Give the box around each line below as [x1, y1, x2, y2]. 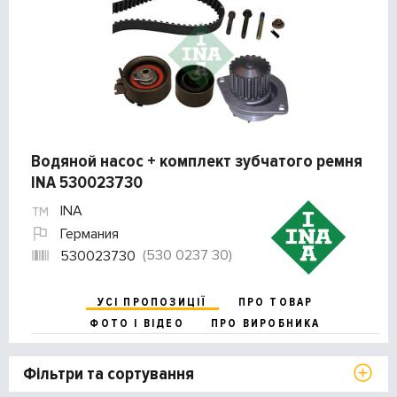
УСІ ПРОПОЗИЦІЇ [97, 295, 207, 310]
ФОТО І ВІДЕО [90, 316, 184, 331]
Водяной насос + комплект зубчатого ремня [31, 151, 362, 173]
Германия [60, 224, 119, 243]
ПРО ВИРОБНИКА [210, 316, 321, 331]
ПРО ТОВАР [237, 295, 314, 310]
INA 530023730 [31, 172, 143, 194]
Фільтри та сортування [23, 363, 194, 385]
